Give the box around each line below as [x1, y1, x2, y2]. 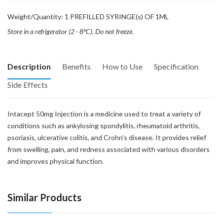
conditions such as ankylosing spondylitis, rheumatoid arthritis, [7, 121, 200, 130]
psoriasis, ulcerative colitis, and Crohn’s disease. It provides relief [7, 133, 206, 142]
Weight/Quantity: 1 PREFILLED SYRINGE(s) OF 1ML [7, 12, 169, 21]
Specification [154, 62, 198, 71]
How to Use [102, 62, 143, 71]
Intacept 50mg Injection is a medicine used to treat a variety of [7, 110, 201, 118]
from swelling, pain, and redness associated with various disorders [7, 145, 210, 153]
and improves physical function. [7, 157, 104, 165]
